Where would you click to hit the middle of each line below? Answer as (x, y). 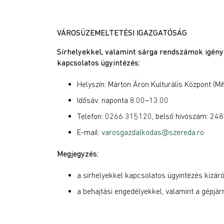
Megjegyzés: (78, 153)
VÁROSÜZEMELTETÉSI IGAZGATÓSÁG (122, 32)
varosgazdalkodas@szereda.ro (153, 132)
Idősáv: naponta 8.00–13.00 (123, 100)
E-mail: (89, 132)
